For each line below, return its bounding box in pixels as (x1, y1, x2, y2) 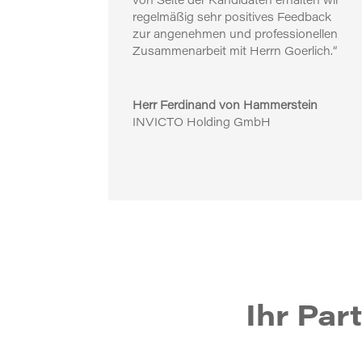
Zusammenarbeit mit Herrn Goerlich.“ (133, 47, 338, 59)
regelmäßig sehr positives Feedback (133, 13, 332, 25)
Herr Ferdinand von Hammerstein (133, 101, 318, 113)
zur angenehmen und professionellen (133, 30, 339, 42)
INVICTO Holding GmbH (133, 118, 271, 130)
